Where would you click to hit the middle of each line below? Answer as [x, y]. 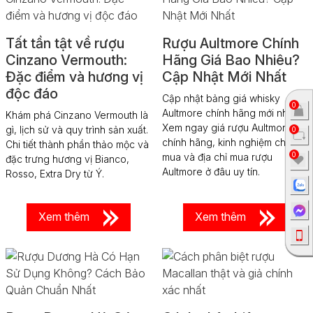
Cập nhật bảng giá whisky [221, 99]
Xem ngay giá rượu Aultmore [227, 128]
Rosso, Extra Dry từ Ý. [55, 174]
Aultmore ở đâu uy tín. [211, 172]
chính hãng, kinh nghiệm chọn [230, 143]
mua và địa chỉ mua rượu [217, 157]
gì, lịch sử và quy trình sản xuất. [77, 130]
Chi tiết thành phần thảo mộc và [77, 145]
